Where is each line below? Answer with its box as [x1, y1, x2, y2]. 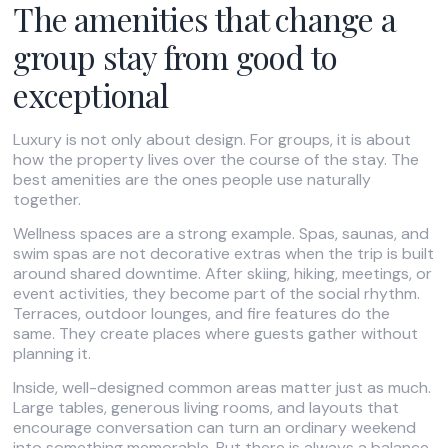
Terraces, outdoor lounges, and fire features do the [13, 303, 391, 324]
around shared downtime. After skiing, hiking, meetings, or [13, 263, 433, 284]
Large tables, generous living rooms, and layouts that [13, 397, 400, 419]
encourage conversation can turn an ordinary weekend [13, 417, 417, 439]
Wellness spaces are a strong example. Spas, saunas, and [13, 223, 430, 244]
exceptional [13, 72, 169, 116]
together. [13, 188, 82, 210]
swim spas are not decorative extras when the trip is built [13, 243, 435, 264]
